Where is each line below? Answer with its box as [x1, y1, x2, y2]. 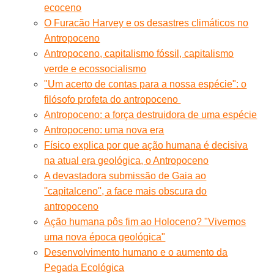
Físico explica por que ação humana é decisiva [44, 139, 248, 150]
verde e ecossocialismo [44, 63, 147, 74]
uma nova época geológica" [44, 231, 166, 242]
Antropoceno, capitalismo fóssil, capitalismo [44, 48, 234, 59]
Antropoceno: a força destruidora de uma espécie [44, 109, 257, 120]
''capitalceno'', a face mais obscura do [44, 185, 207, 196]
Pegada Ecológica [44, 262, 125, 273]
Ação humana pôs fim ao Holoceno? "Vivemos [44, 216, 246, 227]
